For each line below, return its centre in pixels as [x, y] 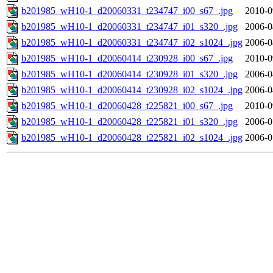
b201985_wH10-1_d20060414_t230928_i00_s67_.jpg [127, 58]
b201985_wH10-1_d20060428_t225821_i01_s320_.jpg [129, 122]
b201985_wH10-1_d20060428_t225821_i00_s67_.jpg [127, 106]
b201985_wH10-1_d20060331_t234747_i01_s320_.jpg [129, 27]
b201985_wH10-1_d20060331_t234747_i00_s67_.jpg [127, 11]
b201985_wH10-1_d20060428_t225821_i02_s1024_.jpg [132, 138]
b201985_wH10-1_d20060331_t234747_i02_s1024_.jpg [132, 43]
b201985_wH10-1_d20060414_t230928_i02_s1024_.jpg [132, 90]
